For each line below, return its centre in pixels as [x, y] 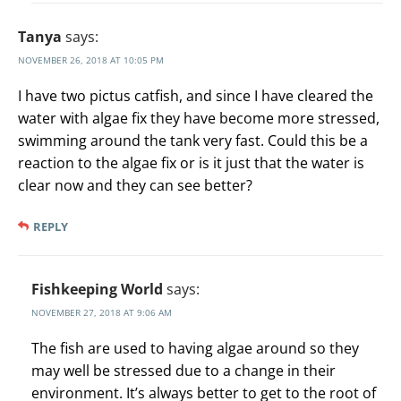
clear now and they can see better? [135, 186]
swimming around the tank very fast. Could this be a [193, 141]
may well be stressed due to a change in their [183, 371]
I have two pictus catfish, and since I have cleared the [196, 96]
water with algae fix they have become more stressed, [199, 119]
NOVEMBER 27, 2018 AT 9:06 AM [102, 313]
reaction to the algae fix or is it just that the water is [191, 163]
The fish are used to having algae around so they [195, 349]
